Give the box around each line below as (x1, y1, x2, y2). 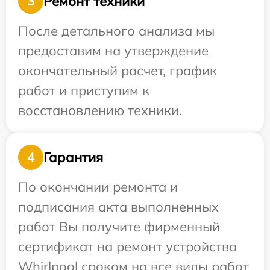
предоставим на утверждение (18, 42, 209, 60)
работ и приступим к (18, 82, 149, 99)
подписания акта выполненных (18, 198, 219, 216)
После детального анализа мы (18, 22, 215, 40)
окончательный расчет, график (18, 62, 217, 80)
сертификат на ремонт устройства (18, 238, 237, 256)
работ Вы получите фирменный (18, 218, 220, 236)
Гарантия (43, 148, 103, 166)
